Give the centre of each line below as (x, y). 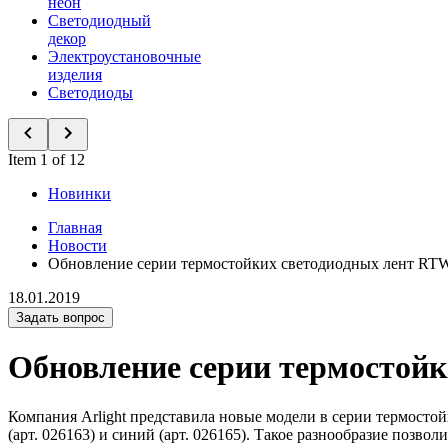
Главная (75, 227)
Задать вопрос (60, 317)
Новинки (79, 193)
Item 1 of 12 (46, 159)
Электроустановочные (124, 56)
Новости (77, 245)
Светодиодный (99, 20)
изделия (75, 74)
